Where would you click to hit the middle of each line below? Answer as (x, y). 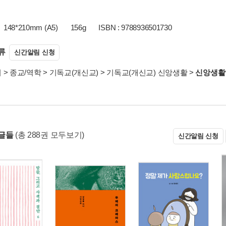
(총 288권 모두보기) (50, 135)
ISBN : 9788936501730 (135, 27)
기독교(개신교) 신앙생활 (147, 72)
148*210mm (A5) (31, 27)
